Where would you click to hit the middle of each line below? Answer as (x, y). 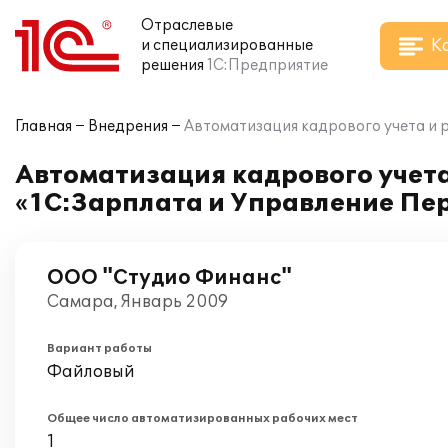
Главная (43, 126)
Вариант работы (99, 348)
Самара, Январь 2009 (137, 302)
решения (172, 65)
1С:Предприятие (267, 65)
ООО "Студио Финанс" (169, 278)
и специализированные (227, 45)
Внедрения (128, 126)
